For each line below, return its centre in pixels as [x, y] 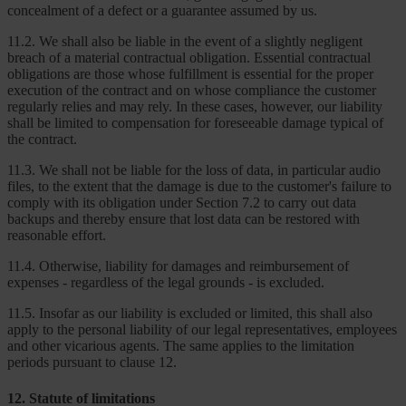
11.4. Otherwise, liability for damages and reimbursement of [178, 266]
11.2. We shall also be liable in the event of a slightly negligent [185, 42]
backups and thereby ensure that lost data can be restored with [184, 219]
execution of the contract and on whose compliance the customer [192, 91]
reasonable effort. [57, 236]
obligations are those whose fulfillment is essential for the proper [190, 74]
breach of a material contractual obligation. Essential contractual [189, 58]
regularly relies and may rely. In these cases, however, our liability [195, 107]
